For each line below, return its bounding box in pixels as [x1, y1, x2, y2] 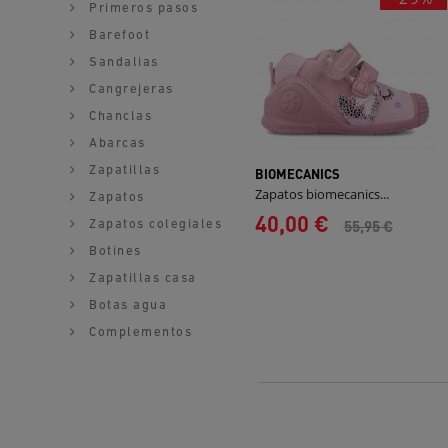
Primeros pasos [84, 2, 198, 15]
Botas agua [84, 299, 167, 312]
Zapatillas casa [84, 272, 197, 285]
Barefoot [84, 29, 150, 42]
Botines [84, 245, 142, 258]
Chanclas [84, 110, 152, 123]
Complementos [84, 326, 192, 339]
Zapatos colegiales [84, 218, 222, 231]
